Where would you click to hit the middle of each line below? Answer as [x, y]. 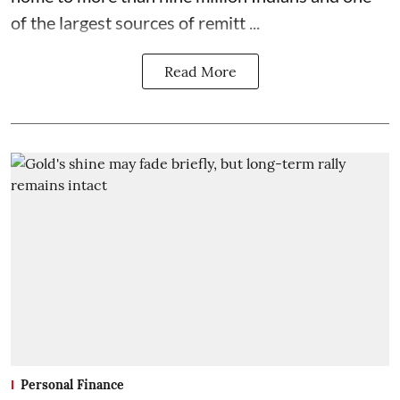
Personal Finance [72, 384]
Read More [200, 72]
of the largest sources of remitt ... [135, 23]
